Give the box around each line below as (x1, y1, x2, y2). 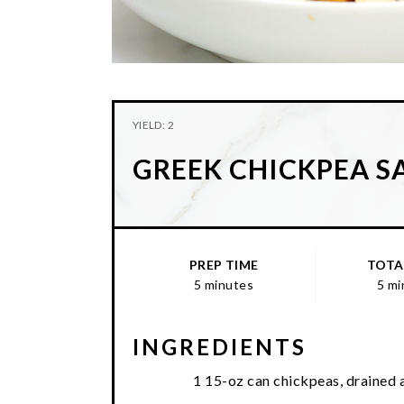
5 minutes (193, 276, 254, 292)
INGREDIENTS (133, 333, 307, 360)
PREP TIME (188, 256, 259, 272)
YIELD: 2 (133, 117, 174, 132)
